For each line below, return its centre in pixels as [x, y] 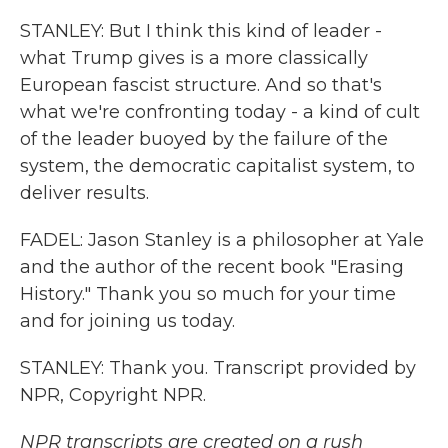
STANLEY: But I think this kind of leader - [201, 31]
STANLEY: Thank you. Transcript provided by [218, 368]
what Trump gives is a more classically [194, 58]
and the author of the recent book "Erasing [212, 267]
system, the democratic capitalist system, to [217, 166]
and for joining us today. [127, 321]
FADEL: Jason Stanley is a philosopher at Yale [222, 240]
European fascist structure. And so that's [201, 85]
